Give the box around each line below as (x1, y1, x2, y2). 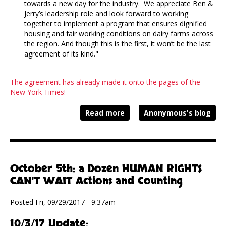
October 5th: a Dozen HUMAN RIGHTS (10, 162, 202, 176)
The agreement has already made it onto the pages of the (10, 77, 200, 87)
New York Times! (10, 87, 66, 97)
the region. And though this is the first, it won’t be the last (24, 39, 211, 49)
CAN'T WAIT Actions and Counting (10, 174, 183, 188)
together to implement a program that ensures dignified (24, 19, 207, 29)
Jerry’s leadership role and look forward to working (24, 9, 188, 19)
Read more (85, 108, 125, 118)
